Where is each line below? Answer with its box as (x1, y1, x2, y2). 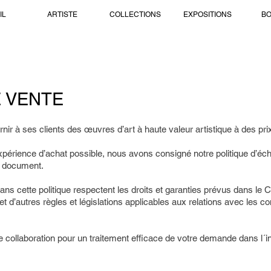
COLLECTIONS (109, 10, 161, 19)
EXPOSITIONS (183, 10, 232, 19)
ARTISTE (47, 10, 77, 19)
